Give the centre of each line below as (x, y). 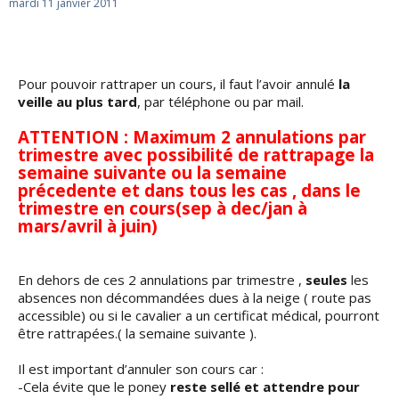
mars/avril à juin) (88, 226)
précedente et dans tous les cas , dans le (189, 190)
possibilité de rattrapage (251, 155)
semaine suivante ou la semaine (152, 172)
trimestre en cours (97, 208)
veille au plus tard (77, 102)
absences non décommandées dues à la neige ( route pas (195, 297)
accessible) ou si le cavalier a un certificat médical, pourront (199, 315)
